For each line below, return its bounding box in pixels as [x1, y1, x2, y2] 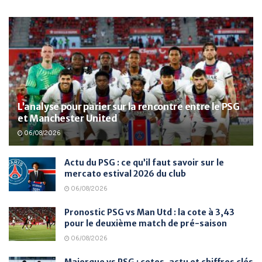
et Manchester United [18, 112, 118, 125]
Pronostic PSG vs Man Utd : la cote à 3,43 [64, 207, 235, 218]
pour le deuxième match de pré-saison [64, 218, 227, 229]
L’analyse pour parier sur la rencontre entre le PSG [18, 101, 240, 113]
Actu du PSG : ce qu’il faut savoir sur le [64, 157, 224, 168]
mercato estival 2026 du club [64, 168, 186, 180]
